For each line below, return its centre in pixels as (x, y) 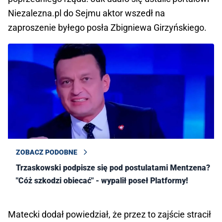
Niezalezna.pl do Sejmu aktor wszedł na (86, 13)
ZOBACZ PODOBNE (47, 152)
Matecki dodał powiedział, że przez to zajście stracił (110, 215)
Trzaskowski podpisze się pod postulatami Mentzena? (113, 168)
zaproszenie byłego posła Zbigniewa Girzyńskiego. (107, 28)
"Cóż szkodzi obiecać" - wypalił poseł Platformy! (102, 181)
